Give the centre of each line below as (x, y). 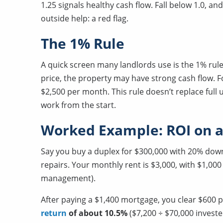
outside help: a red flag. (85, 18)
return (54, 213)
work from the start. (78, 105)
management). (68, 178)
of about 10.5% (97, 213)
